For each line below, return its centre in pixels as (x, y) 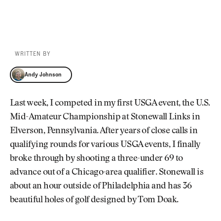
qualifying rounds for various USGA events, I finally (105, 145)
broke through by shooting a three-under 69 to (96, 159)
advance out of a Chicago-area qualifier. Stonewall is (107, 173)
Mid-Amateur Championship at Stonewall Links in (105, 118)
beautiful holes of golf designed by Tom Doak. (94, 201)
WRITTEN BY (33, 54)
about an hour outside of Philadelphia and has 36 (101, 187)
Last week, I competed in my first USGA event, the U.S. (110, 104)
